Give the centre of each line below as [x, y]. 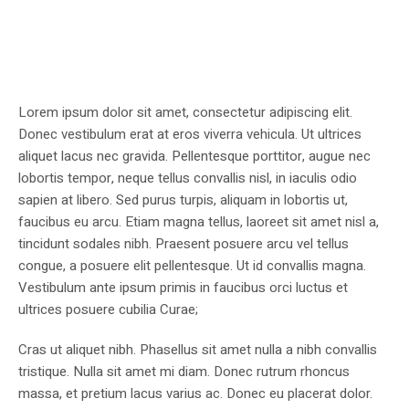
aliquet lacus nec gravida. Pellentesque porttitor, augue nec [194, 157]
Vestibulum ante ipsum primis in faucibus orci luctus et [183, 288]
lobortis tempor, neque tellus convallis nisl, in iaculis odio [188, 178]
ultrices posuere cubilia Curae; [108, 310]
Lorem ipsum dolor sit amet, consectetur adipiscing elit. [185, 113]
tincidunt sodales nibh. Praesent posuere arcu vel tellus [184, 244]
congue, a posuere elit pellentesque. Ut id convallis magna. [192, 266]
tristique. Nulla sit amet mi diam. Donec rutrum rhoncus [184, 372]
